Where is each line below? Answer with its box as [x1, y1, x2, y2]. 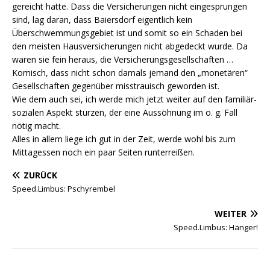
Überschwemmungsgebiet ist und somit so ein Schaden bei [12, 27, 242, 39]
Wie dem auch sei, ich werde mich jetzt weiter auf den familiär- [12, 93, 257, 105]
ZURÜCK [24, 169, 57, 181]
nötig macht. [12, 120, 61, 131]
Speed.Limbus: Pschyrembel [12, 183, 115, 194]
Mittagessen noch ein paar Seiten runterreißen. [12, 146, 195, 158]
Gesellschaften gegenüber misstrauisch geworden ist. [12, 80, 219, 92]
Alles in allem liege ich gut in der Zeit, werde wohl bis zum [12, 133, 236, 145]
